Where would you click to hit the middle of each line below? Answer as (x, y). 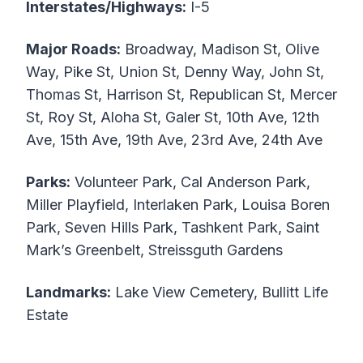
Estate (47, 315)
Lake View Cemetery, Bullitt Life (220, 292)
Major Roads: (73, 49)
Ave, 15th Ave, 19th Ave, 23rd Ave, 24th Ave (174, 140)
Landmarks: (68, 292)
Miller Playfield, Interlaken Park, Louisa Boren (178, 205)
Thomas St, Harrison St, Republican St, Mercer (181, 94)
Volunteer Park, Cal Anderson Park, (190, 182)
